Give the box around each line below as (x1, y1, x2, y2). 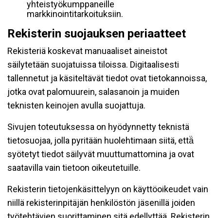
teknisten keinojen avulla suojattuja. (7, 100, 145, 110)
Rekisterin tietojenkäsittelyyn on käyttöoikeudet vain (7, 184, 208, 194)
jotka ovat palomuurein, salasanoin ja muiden (7, 87, 180, 97)
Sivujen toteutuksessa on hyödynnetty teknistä (7, 122, 189, 132)
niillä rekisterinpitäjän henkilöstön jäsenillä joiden (7, 198, 195, 208)
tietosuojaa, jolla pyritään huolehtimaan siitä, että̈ (7, 135, 194, 145)
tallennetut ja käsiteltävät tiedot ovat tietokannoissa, (7, 73, 207, 83)
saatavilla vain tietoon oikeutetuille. (7, 163, 141, 173)
